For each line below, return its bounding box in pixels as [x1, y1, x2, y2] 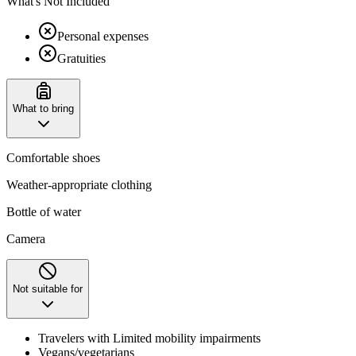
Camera [6, 231, 45, 246]
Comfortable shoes [6, 150, 100, 164]
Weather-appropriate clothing [6, 177, 152, 192]
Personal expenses [57, 29, 149, 43]
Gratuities [57, 51, 106, 65]
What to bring [13, 102, 74, 114]
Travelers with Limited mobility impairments [38, 331, 261, 345]
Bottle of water [6, 204, 81, 219]
